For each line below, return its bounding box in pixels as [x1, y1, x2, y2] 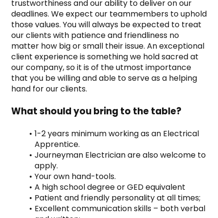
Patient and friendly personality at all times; [35, 192, 200, 203]
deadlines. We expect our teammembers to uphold [11, 8, 207, 19]
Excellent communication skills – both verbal [35, 202, 205, 214]
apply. [35, 160, 58, 171]
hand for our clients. [11, 83, 87, 94]
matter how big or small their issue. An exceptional [11, 40, 204, 52]
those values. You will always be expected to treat [11, 18, 201, 30]
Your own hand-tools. [35, 170, 116, 182]
